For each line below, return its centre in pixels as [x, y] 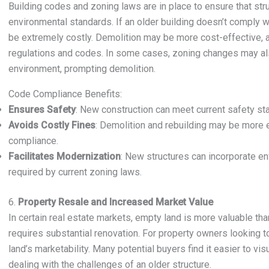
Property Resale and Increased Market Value [116, 202]
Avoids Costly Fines [52, 125]
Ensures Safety [42, 110]
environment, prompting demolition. [82, 69]
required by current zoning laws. [75, 172]
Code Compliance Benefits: [65, 94]
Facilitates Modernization [65, 156]
